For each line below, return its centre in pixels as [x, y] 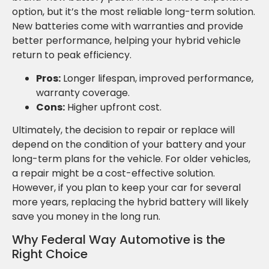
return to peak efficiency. [72, 55]
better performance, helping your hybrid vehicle [126, 41]
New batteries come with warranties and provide [128, 26]
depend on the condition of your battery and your [129, 144]
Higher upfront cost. [113, 107]
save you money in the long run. [86, 216]
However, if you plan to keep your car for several [126, 187]
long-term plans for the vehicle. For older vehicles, [131, 159]
